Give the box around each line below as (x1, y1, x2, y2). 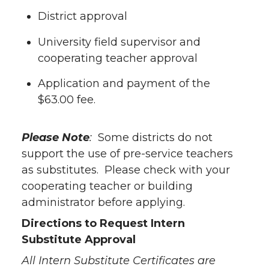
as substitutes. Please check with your (22, 163, 230, 177)
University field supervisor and (38, 35, 201, 49)
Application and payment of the (38, 77, 210, 91)
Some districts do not (95, 131, 213, 145)
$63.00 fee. (38, 93, 95, 107)
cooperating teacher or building (22, 180, 193, 193)
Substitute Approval (22, 233, 136, 247)
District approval (38, 9, 127, 23)
